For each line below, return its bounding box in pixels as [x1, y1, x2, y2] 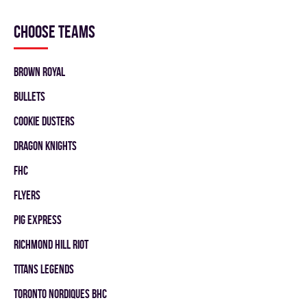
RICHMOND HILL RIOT [14, 238, 88, 251]
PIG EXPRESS [14, 213, 62, 226]
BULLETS [14, 90, 45, 103]
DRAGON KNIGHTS [14, 139, 77, 152]
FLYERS [14, 188, 40, 201]
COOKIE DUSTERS [14, 114, 75, 127]
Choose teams [14, 22, 95, 41]
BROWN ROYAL [14, 65, 65, 78]
